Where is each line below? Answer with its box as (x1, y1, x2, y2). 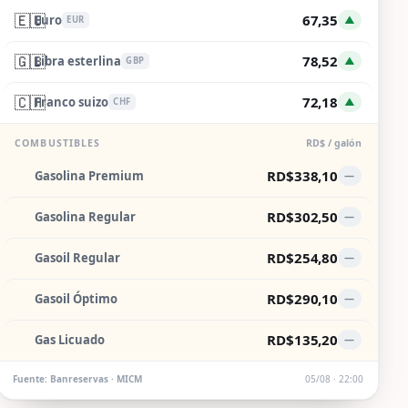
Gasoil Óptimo (35, 291, 118, 308)
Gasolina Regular (35, 209, 137, 226)
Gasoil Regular (35, 250, 121, 267)
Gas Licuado (35, 331, 106, 349)
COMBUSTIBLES (15, 136, 100, 149)
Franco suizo (35, 94, 109, 111)
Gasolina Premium (35, 168, 145, 185)
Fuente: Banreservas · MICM (13, 372, 143, 385)
